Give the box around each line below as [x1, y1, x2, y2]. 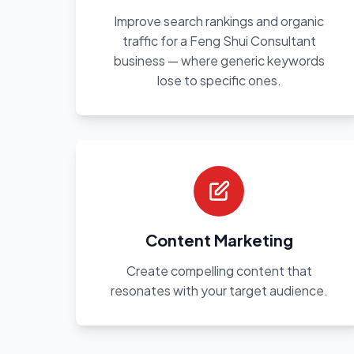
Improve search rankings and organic [114, 13, 325, 29]
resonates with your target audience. [110, 282, 328, 299]
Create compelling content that [126, 262, 312, 279]
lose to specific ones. [156, 72, 281, 88]
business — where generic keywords [113, 52, 325, 69]
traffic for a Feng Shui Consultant [122, 32, 316, 49]
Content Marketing [145, 230, 293, 250]
